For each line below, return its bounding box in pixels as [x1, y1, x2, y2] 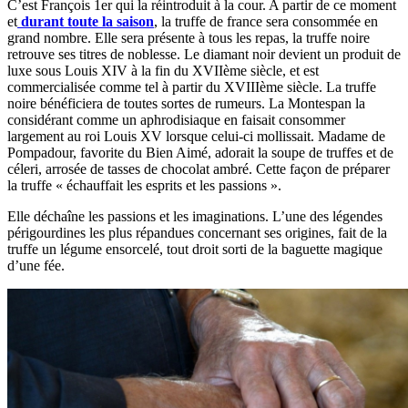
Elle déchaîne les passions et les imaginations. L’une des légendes [7, 209, 382, 225]
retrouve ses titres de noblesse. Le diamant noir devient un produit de [7, 46, 401, 63]
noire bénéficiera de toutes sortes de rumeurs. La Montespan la [7, 96, 365, 112]
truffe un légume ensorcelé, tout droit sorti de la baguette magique [7, 241, 382, 258]
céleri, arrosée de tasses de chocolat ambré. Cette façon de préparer [7, 161, 390, 178]
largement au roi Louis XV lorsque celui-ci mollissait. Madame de [7, 128, 385, 145]
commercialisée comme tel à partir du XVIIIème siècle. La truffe [7, 79, 376, 96]
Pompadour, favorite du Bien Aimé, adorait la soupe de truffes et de [7, 145, 393, 161]
